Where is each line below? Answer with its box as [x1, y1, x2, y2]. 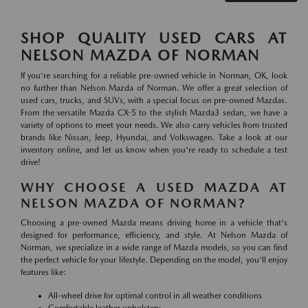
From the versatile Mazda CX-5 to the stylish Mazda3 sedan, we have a [21, 108, 287, 118]
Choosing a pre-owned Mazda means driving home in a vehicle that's [21, 218, 287, 228]
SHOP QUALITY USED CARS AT [21, 29, 287, 47]
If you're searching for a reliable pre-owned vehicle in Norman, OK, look [21, 71, 287, 81]
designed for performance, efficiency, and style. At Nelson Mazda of [21, 230, 287, 241]
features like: [21, 267, 66, 278]
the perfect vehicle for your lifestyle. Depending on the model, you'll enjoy [21, 255, 287, 265]
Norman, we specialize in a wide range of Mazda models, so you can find [21, 243, 287, 253]
